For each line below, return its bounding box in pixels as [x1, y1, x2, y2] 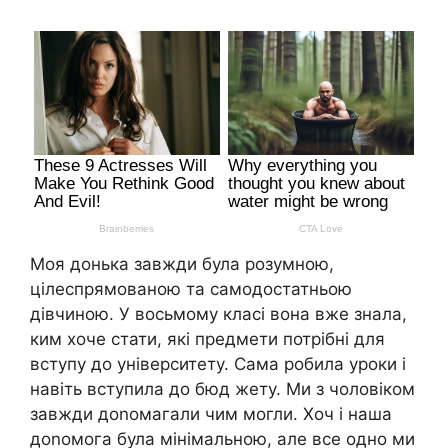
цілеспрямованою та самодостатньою [30, 278, 352, 299]
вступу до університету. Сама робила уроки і [30, 353, 406, 374]
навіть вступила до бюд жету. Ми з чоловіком [30, 378, 415, 399]
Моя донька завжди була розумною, [30, 253, 334, 274]
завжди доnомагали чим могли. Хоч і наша [30, 403, 392, 424]
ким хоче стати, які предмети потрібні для [30, 328, 385, 349]
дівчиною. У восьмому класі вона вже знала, [30, 303, 407, 324]
